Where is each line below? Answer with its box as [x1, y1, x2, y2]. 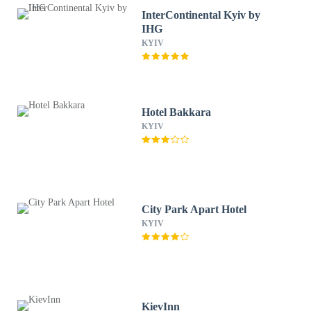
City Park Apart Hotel [142, 203, 248, 215]
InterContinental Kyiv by [142, 9, 261, 21]
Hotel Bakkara [142, 106, 212, 118]
